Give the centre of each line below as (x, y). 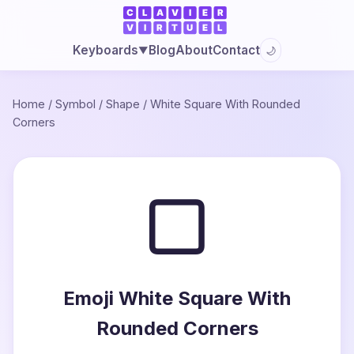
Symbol (75, 104)
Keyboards (105, 50)
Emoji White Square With (177, 298)
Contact (236, 50)
